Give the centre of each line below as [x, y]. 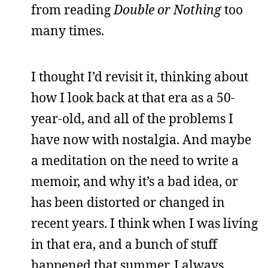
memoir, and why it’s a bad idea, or [135, 181]
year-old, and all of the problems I [132, 118]
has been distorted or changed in [128, 202]
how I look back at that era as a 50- [133, 97]
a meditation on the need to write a [135, 160]
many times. [68, 30]
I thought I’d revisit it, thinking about [140, 76]
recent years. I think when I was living [144, 223]
